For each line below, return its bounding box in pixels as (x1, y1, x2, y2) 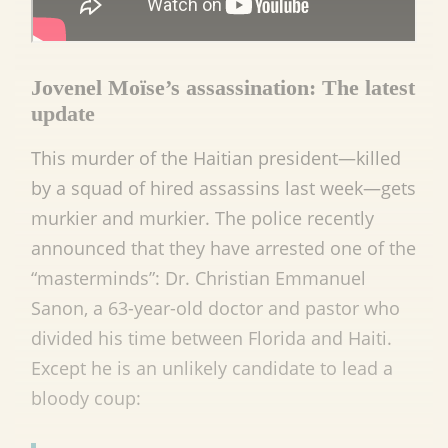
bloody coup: (31, 386, 141, 411)
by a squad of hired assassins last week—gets (31, 176, 416, 201)
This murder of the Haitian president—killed (31, 146, 401, 171)
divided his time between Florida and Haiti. (31, 326, 392, 351)
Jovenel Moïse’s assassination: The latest (31, 75, 415, 101)
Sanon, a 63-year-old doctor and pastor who (31, 296, 400, 321)
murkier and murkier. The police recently (31, 206, 374, 231)
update (31, 101, 95, 127)
